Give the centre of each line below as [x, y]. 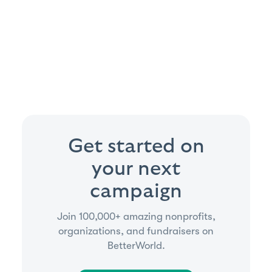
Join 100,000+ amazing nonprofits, [136, 216]
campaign [136, 191]
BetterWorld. [136, 245]
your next [136, 168]
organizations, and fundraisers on [136, 231]
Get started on [136, 146]
